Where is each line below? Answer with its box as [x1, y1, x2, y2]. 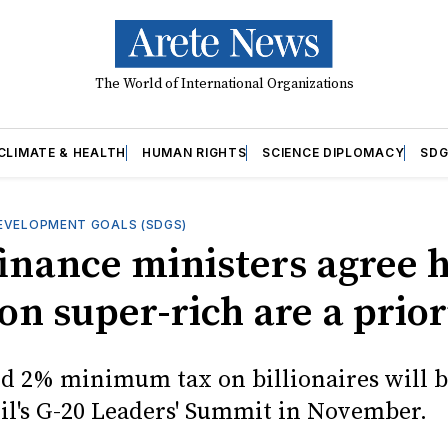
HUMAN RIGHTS [141, 144, 247, 160]
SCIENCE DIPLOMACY [262, 144, 405, 160]
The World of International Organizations [94, 74, 354, 93]
